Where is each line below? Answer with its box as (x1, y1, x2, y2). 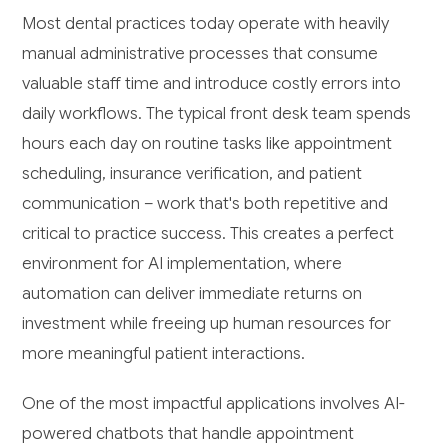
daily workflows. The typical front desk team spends (22, 103, 412, 125)
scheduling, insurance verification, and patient (22, 163, 363, 185)
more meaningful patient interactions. (22, 343, 306, 365)
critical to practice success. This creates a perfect (22, 223, 395, 245)
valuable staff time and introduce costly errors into (22, 73, 402, 95)
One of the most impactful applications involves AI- (22, 393, 406, 415)
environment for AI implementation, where (22, 253, 343, 275)
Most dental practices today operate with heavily (22, 13, 390, 35)
